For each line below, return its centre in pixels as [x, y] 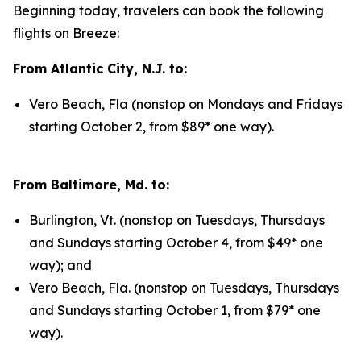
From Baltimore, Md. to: [91, 185]
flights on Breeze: [66, 33]
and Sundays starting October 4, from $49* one [176, 243]
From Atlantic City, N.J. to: [100, 68]
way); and [60, 265]
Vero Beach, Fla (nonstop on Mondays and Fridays [186, 104]
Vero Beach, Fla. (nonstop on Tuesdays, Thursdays [184, 288]
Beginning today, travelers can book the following [168, 10]
